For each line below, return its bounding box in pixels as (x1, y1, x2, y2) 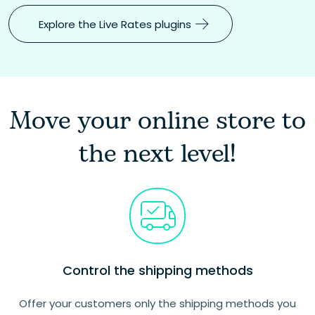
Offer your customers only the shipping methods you (19, 296, 296, 311)
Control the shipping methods (62, 262, 253, 279)
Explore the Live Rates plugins (39, 16, 191, 32)
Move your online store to (9, 102, 306, 141)
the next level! (79, 135, 236, 174)
